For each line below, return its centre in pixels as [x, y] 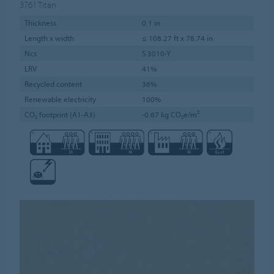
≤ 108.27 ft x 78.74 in [177, 38]
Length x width [49, 38]
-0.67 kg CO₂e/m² [170, 114]
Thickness [40, 22]
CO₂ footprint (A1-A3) [60, 114]
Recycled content [53, 83]
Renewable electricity [60, 99]
